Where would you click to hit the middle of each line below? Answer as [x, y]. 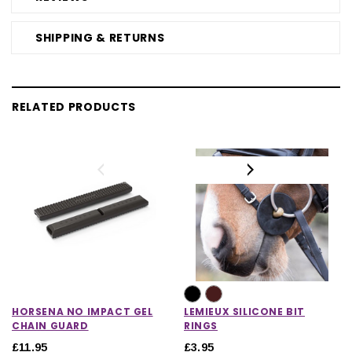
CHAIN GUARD [50, 325]
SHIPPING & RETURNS [100, 37]
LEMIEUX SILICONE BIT [244, 311]
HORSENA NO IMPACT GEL [82, 311]
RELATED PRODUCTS [74, 106]
